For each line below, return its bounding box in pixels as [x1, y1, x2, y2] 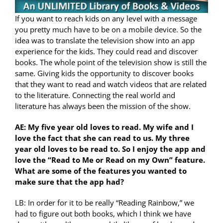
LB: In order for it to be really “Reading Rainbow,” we [15, 198, 194, 208]
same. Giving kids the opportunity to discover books [15, 68, 194, 79]
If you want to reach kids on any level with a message [15, 13, 197, 24]
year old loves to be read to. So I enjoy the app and [15, 144, 206, 154]
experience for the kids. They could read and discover [15, 46, 198, 57]
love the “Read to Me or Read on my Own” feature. [15, 155, 205, 165]
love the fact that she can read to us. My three [15, 133, 190, 143]
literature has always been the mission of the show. [15, 101, 191, 111]
